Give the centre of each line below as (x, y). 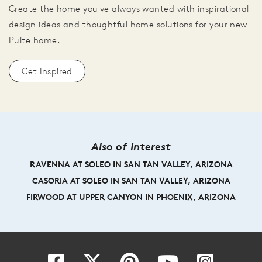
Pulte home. (35, 40)
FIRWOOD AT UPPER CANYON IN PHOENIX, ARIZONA (131, 197)
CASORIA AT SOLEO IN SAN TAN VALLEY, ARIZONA (131, 181)
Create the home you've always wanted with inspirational (129, 9)
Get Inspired (47, 71)
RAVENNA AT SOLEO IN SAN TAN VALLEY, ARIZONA (131, 165)
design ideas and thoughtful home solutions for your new (128, 25)
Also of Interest (131, 146)
